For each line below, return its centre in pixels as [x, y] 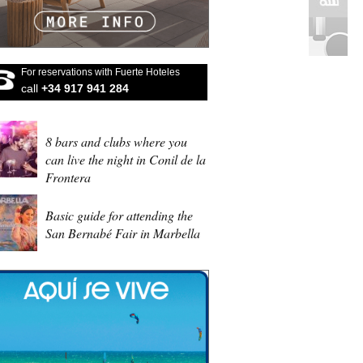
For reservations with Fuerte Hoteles [100, 72]
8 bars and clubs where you [116, 141]
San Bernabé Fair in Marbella [123, 233]
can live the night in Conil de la [126, 159]
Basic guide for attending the [119, 215]
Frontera [68, 177]
